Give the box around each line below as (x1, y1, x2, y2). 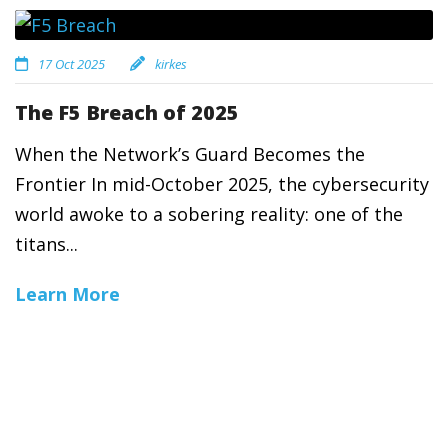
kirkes (155, 55, 187, 73)
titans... (15, 232, 78, 256)
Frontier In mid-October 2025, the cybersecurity (15, 172, 429, 196)
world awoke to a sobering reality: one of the (15, 202, 403, 226)
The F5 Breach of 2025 (15, 99, 239, 126)
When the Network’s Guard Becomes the (15, 142, 365, 166)
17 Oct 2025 (38, 55, 105, 73)
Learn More (15, 282, 120, 306)
